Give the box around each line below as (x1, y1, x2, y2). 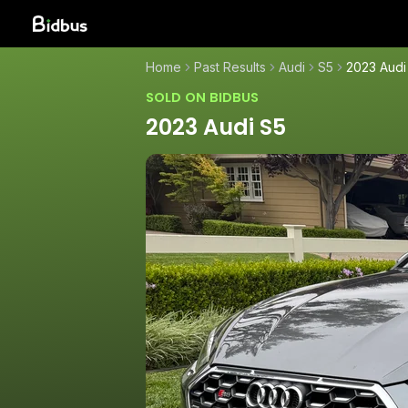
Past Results (194, 59, 266, 75)
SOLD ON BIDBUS (146, 88, 259, 107)
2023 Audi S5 (146, 111, 286, 142)
